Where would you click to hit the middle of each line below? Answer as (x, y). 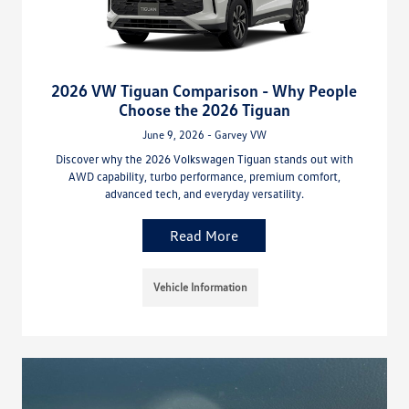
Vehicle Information (201, 287)
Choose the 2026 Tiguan (204, 109)
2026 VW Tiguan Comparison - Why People (204, 90)
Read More (204, 235)
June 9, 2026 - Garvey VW (204, 134)
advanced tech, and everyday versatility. (204, 193)
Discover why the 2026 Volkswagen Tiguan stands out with (204, 158)
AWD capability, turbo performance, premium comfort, (204, 176)
